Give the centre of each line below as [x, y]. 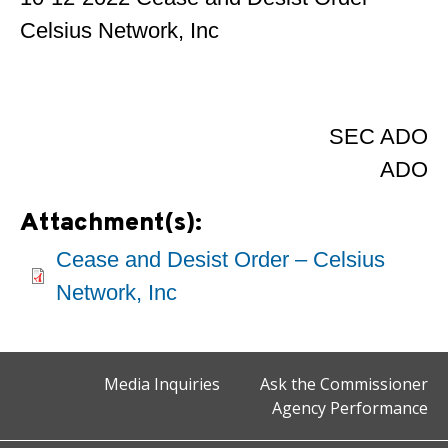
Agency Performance [350, 408]
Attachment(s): [114, 224]
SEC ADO [378, 136]
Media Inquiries [162, 384]
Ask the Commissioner [344, 384]
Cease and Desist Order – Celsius [220, 259]
